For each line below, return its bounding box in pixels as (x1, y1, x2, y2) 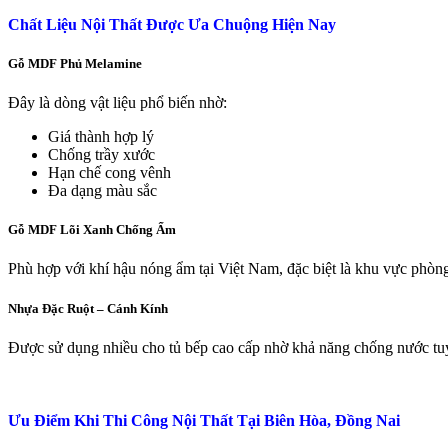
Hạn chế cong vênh (48, 164, 171, 182)
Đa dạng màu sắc (48, 182, 157, 200)
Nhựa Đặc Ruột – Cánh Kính (8, 300, 168, 316)
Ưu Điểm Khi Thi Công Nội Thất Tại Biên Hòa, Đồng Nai (8, 411, 400, 429)
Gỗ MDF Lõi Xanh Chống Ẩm (8, 222, 176, 238)
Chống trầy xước (48, 146, 155, 164)
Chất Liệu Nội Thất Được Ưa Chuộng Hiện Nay (8, 15, 336, 33)
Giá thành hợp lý (48, 128, 154, 146)
